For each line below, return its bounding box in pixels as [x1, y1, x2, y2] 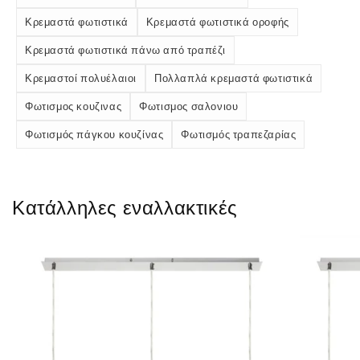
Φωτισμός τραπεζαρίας [181, 128, 297, 141]
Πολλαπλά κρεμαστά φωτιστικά [154, 72, 313, 85]
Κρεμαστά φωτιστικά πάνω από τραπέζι [25, 43, 226, 57]
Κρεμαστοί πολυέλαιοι [25, 72, 137, 85]
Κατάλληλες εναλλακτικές [12, 196, 238, 220]
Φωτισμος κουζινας [25, 100, 122, 113]
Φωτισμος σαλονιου [139, 100, 239, 113]
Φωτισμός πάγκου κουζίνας [25, 128, 164, 141]
